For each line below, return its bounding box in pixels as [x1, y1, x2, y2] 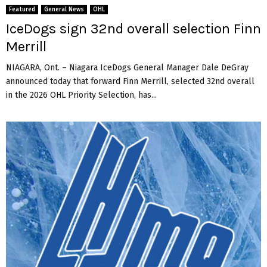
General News [44, 5, 84, 13]
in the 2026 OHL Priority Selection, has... [6, 89, 157, 100]
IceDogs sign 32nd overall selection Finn [6, 20, 261, 37]
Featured [9, 5, 35, 13]
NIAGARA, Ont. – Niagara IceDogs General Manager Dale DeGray [6, 62, 249, 73]
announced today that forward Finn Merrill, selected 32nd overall [6, 76, 254, 86]
